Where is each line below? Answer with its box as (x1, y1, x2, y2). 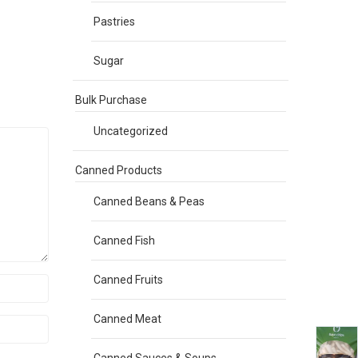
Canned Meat (93, 312, 161, 325)
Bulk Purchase (75, 93, 147, 106)
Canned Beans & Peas (93, 195, 205, 208)
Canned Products (75, 164, 162, 177)
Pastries (93, 15, 135, 28)
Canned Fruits (93, 273, 163, 286)
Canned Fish (93, 234, 155, 247)
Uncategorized (93, 125, 168, 137)
